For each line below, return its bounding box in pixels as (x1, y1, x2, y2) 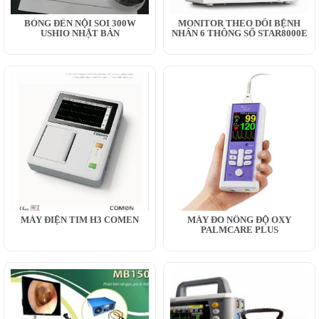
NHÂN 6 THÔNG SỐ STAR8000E (171, 27, 308, 38)
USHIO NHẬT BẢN (40, 27, 120, 38)
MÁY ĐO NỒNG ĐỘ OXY (187, 214, 291, 225)
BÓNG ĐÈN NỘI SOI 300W (23, 17, 136, 28)
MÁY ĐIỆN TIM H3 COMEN (21, 214, 139, 225)
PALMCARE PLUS (200, 224, 278, 235)
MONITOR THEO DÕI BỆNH (178, 17, 300, 28)
